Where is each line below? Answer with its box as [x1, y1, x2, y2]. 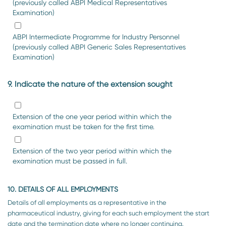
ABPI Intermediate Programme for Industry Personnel [13, 32, 180, 41]
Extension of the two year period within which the [13, 147, 172, 155]
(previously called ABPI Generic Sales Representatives [13, 42, 186, 51]
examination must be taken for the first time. [13, 123, 154, 131]
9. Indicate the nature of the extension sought [8, 80, 173, 89]
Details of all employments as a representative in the [8, 198, 166, 206]
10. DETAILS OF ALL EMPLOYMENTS [8, 185, 118, 193]
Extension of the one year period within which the [13, 112, 172, 121]
